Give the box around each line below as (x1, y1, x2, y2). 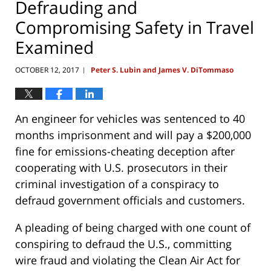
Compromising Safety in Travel (15, 15, 254, 39)
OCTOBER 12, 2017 (15, 65, 79, 76)
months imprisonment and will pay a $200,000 (15, 128, 251, 143)
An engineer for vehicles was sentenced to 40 (15, 111, 245, 126)
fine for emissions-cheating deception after (15, 144, 235, 159)
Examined (15, 35, 94, 59)
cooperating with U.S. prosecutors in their (15, 160, 227, 175)
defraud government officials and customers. (15, 193, 245, 208)
